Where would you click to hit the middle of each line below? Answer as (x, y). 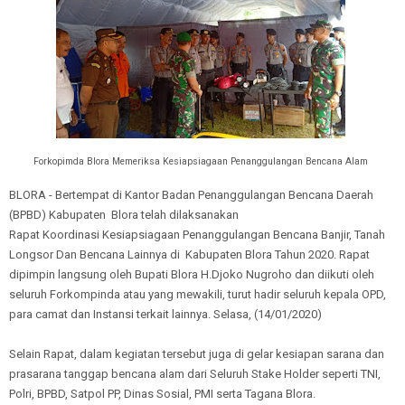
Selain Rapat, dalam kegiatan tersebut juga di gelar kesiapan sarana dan (197, 353)
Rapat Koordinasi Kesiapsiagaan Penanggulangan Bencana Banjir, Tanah (197, 234)
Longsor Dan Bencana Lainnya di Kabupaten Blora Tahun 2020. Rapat (189, 254)
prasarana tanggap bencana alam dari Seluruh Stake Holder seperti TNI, (195, 373)
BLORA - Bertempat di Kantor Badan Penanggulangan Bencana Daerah (191, 194)
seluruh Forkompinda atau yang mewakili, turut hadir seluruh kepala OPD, (198, 294)
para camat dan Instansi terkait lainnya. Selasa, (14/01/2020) (165, 314)
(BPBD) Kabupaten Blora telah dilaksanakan (124, 214)
